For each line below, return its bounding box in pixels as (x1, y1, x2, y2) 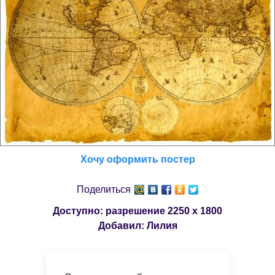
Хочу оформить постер (80, 154, 195, 165)
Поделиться (77, 184, 131, 195)
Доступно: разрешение (53, 206, 168, 217)
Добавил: (98, 220, 147, 231)
